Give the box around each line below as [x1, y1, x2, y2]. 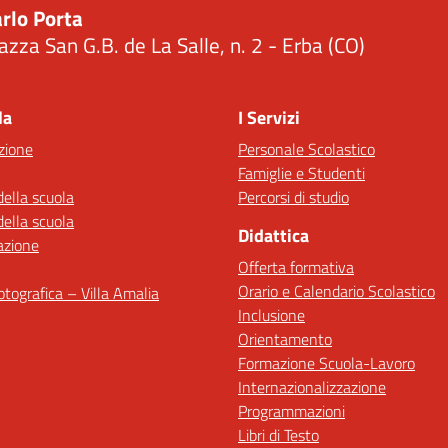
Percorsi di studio [238, 185, 349, 209]
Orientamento [238, 327, 332, 351]
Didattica [238, 222, 309, 249]
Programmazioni [238, 399, 345, 423]
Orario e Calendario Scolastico [238, 279, 435, 303]
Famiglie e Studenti [238, 161, 365, 185]
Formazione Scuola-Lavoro [238, 351, 415, 375]
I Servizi [238, 104, 300, 131]
